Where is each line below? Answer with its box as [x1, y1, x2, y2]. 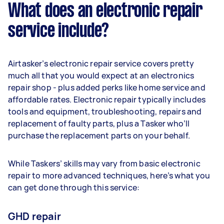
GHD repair [8, 209, 61, 223]
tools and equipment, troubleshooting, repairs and [8, 106, 202, 117]
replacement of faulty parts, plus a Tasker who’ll [8, 118, 190, 129]
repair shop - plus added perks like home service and [8, 82, 205, 93]
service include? [8, 22, 109, 40]
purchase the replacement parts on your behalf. [8, 130, 192, 141]
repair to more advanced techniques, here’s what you [8, 170, 210, 181]
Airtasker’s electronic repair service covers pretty [8, 58, 194, 69]
